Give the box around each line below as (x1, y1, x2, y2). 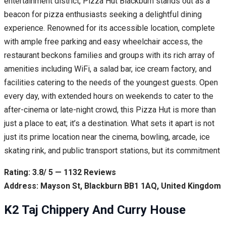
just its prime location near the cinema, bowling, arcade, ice (4, 132, 210, 142)
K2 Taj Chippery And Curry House (4, 203, 186, 217)
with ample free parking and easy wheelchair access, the (4, 37, 203, 47)
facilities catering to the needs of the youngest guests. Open (4, 78, 218, 88)
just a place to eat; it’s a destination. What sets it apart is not (4, 119, 214, 129)
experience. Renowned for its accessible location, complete (4, 23, 215, 33)
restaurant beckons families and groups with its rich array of (4, 50, 215, 61)
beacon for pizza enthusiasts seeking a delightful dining (4, 10, 202, 20)
